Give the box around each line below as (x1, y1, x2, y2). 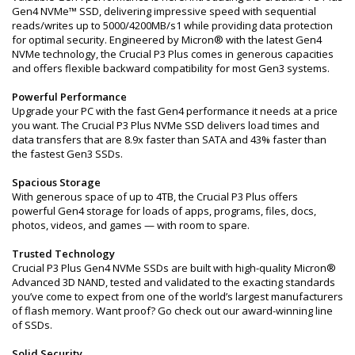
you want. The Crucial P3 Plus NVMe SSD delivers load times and (12, 117, 319, 132)
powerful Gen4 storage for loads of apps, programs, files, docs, (12, 203, 316, 218)
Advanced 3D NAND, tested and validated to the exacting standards (12, 274, 335, 289)
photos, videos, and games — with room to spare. (12, 217, 250, 232)
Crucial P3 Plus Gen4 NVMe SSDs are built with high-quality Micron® (12, 260, 336, 275)
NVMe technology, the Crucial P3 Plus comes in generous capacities (12, 46, 334, 61)
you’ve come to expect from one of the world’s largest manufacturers (12, 288, 343, 303)
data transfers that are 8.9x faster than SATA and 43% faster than (12, 132, 326, 147)
